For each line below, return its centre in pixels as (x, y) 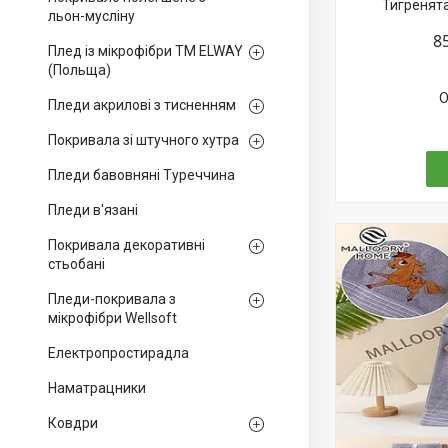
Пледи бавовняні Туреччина (141, 175)
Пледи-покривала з (112, 299)
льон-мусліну (91, 16)
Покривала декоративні (126, 245)
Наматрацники (97, 388)
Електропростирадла (118, 353)
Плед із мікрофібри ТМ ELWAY (145, 51)
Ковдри (73, 423)
